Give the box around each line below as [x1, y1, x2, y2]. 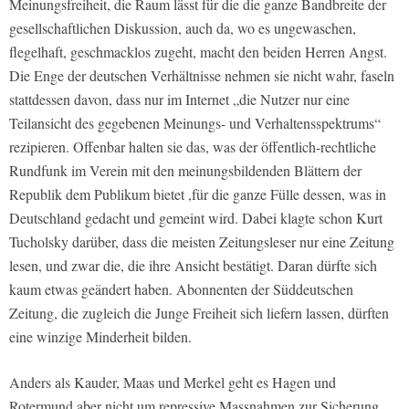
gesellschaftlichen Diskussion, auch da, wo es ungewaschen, [9, 17, 356, 37]
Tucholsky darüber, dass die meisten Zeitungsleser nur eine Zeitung [9, 231, 394, 251]
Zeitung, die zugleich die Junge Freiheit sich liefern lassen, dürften [9, 302, 389, 322]
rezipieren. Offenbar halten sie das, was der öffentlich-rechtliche [9, 136, 376, 156]
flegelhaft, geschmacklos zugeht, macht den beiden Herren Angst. [9, 41, 387, 61]
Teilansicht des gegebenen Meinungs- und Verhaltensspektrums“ [9, 112, 381, 132]
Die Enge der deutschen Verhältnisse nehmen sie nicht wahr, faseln [9, 65, 394, 85]
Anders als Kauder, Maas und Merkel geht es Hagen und [9, 372, 336, 392]
